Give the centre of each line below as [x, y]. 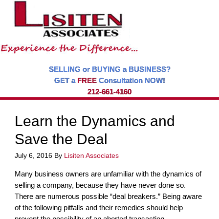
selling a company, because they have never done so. [100, 185]
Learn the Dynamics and [95, 121]
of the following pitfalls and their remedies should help [99, 208]
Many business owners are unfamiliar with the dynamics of [108, 174]
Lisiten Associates [91, 155]
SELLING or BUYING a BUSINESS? [109, 69]
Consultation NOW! [131, 80]
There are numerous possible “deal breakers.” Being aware [108, 196]
